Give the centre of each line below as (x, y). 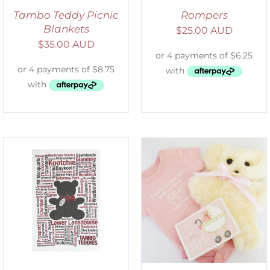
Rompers (204, 15)
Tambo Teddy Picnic (66, 15)
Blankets (66, 29)
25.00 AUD (207, 30)
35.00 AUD (69, 44)
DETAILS (79, 202)
